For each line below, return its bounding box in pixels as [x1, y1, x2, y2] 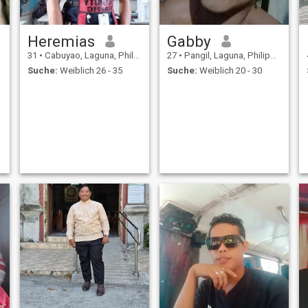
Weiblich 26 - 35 [57, 65, 122, 76]
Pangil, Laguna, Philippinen [181, 49, 270, 60]
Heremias [27, 32, 95, 50]
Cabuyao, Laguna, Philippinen [42, 49, 133, 60]
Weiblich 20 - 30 [197, 65, 262, 76]
